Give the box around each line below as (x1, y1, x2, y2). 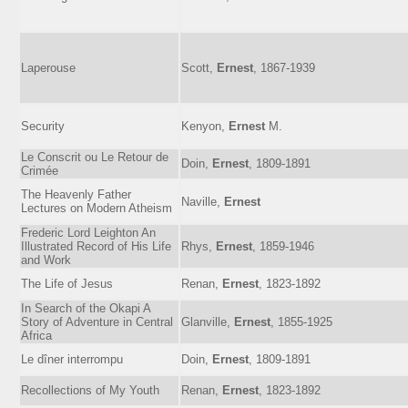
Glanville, (181, 314, 234, 329)
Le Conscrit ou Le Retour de (21, 149, 168, 164)
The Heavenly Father (21, 187, 131, 201)
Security (21, 118, 65, 133)
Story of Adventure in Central (21, 314, 173, 329)
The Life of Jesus (21, 276, 113, 291)
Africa (21, 328, 52, 342)
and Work (21, 252, 71, 267)
